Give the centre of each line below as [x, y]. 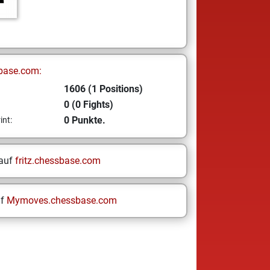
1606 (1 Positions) [103, 89]
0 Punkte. [84, 120]
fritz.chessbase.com [58, 161]
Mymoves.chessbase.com [61, 200]
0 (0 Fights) [88, 105]
